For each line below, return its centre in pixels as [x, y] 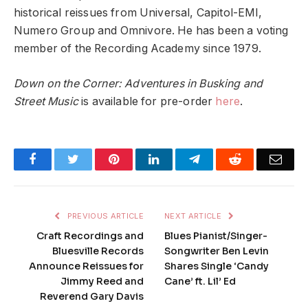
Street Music [46, 101]
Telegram [222, 158]
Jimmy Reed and [102, 281]
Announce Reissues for [86, 266]
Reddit [257, 158]
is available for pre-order [147, 101]
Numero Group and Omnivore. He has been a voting [151, 31]
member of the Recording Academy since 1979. [139, 49]
